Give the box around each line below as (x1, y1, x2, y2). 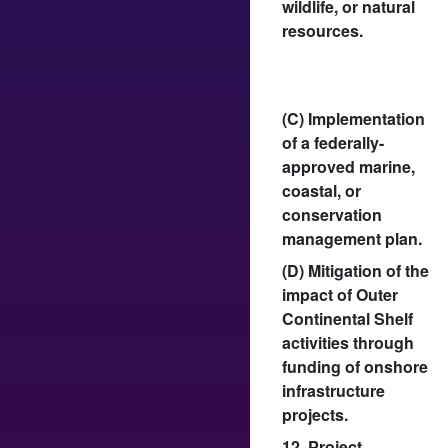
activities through (282, 330, 414, 354)
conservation (282, 202, 382, 226)
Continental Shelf (282, 306, 413, 330)
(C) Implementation (282, 106, 425, 130)
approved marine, (282, 154, 415, 178)
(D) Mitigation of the (282, 258, 429, 282)
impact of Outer (282, 282, 398, 306)
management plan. (282, 226, 422, 250)
